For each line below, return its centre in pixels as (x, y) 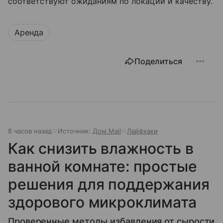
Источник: (75, 131)
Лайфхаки (142, 131)
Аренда (29, 33)
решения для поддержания (109, 184)
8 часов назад (30, 131)
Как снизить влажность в (101, 149)
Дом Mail (107, 131)
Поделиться (158, 61)
